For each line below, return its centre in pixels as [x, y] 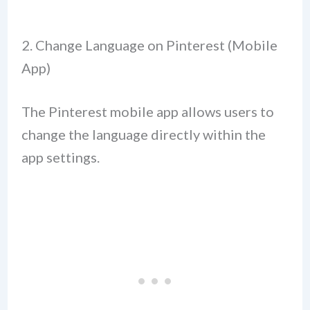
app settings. [60, 157]
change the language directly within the [143, 134]
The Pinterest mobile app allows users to [147, 111]
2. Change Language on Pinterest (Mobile [149, 45]
